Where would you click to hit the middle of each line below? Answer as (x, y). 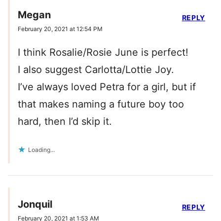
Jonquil (35, 204)
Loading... (41, 150)
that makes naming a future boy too (101, 104)
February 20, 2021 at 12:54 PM (60, 29)
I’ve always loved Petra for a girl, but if (107, 87)
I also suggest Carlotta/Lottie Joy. (96, 70)
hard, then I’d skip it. (65, 122)
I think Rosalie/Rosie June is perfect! (103, 53)
